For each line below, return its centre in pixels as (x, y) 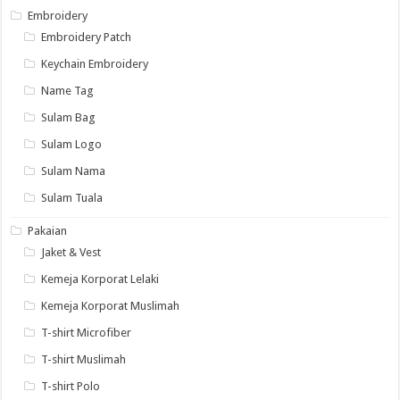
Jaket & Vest (71, 252)
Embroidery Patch (87, 37)
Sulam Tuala (72, 197)
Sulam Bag (69, 117)
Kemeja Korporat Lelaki (100, 279)
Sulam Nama (74, 171)
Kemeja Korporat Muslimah (111, 305)
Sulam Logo (72, 144)
